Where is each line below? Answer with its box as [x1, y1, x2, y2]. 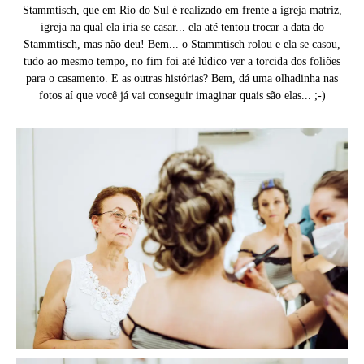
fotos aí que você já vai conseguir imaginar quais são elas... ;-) [38, 89, 326, 102]
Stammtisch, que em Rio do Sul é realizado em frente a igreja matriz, [22, 4, 342, 17]
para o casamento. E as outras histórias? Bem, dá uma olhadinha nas [26, 72, 338, 85]
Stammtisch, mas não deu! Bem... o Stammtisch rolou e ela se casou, [24, 38, 340, 51]
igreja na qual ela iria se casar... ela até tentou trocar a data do [40, 21, 324, 34]
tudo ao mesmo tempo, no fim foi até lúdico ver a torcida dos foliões [24, 55, 340, 68]
